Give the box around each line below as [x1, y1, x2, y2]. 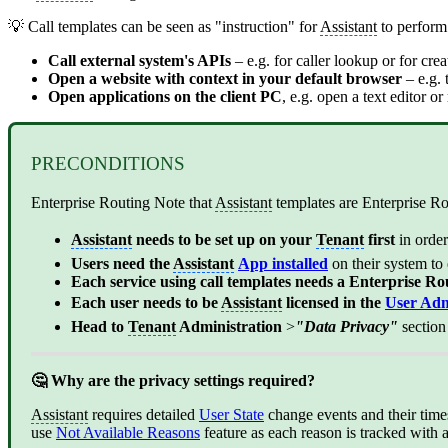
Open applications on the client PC [48, 87, 282, 105]
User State [199, 406, 264, 424]
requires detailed [88, 406, 199, 424]
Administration [176, 318, 282, 336]
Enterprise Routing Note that [31, 194, 215, 212]
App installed [238, 255, 328, 273]
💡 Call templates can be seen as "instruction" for [8, 17, 320, 35]
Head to [71, 318, 128, 336]
